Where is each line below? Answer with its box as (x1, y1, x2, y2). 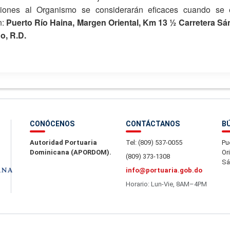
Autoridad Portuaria (30, 139, 97, 146)
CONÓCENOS (30, 120, 74, 128)
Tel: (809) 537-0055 (126, 139, 182, 146)
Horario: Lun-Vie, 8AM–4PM (126, 180, 207, 188)
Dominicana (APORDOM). (30, 148, 111, 156)
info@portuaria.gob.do (126, 166, 202, 174)
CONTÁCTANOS (126, 120, 180, 128)
